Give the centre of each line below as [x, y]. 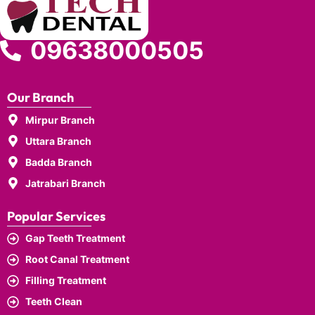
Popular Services [56, 216]
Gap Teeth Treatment [76, 238]
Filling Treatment [66, 281]
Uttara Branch [59, 141]
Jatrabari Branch [66, 183]
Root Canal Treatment [78, 259]
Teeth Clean [54, 302]
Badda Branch [59, 162]
